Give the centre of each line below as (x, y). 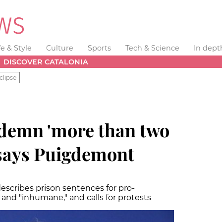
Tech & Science (152, 48)
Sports (99, 48)
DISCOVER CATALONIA (46, 62)
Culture (60, 48)
